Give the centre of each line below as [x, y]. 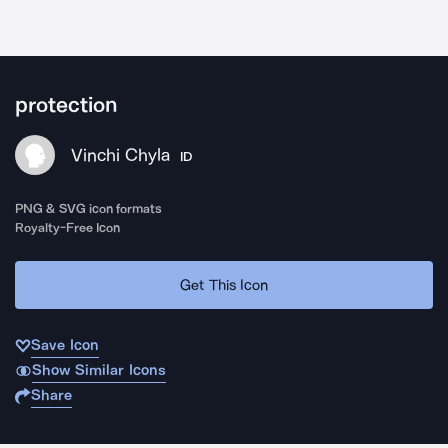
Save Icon [65, 345]
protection [66, 105]
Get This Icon [224, 284]
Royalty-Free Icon [68, 227]
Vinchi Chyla [120, 155]
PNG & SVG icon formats [89, 208]
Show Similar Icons [98, 370]
